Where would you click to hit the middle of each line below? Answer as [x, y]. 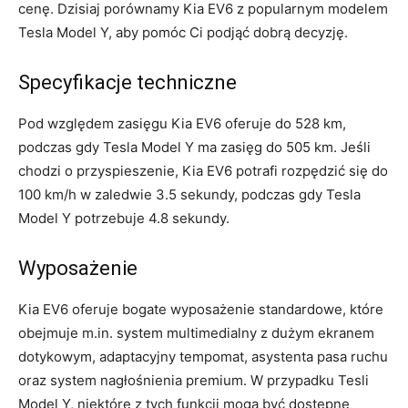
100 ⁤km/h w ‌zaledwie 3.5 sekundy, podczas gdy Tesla [189, 194]
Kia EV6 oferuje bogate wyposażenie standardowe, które [201, 309]
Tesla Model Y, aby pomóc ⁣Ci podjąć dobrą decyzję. [183, 32]
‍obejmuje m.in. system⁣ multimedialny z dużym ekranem [196, 332]
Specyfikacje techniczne [127, 82]
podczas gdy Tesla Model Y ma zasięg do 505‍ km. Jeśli [194, 147]
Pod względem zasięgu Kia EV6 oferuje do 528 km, [182, 123]
